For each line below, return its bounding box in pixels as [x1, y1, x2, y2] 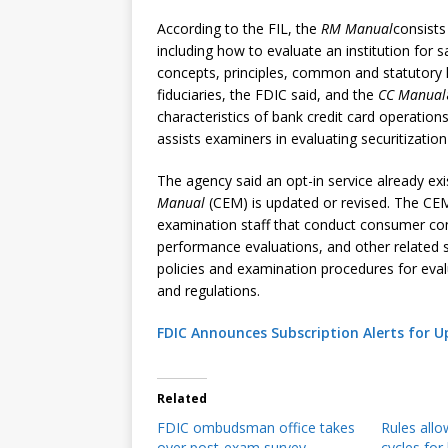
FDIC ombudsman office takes [157, 418, 355, 437]
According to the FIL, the [157, 19, 321, 38]
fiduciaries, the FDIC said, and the [157, 85, 378, 104]
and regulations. [157, 281, 260, 300]
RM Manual [321, 19, 393, 38]
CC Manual [378, 85, 446, 104]
